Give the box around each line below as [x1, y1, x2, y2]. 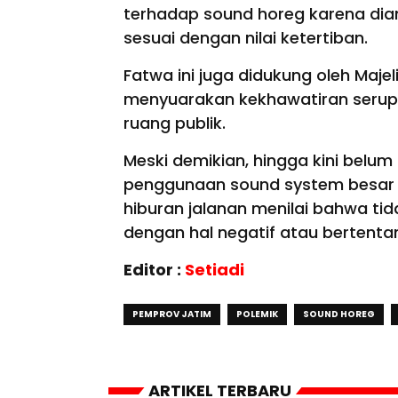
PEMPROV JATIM [132, 307, 211, 322]
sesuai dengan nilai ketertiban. [123, 27, 372, 50]
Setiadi [185, 259, 244, 282]
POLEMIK [236, 307, 278, 322]
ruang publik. [123, 112, 226, 135]
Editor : [123, 259, 185, 282]
